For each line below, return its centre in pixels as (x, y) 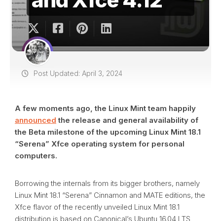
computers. (36, 156)
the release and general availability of (127, 120)
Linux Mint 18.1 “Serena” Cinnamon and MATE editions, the (110, 195)
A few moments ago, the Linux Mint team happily (105, 108)
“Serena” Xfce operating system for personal (100, 144)
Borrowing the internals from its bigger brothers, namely (107, 183)
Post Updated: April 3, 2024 (77, 73)
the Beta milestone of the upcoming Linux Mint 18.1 (108, 132)
